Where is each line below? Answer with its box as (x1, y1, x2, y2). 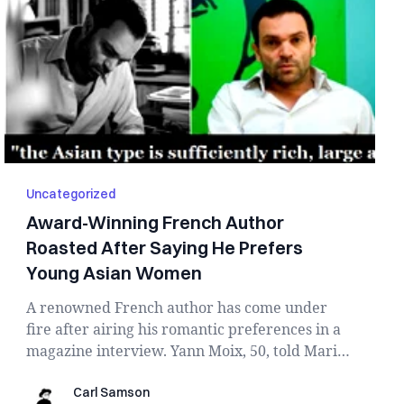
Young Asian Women (26, 262, 203, 284)
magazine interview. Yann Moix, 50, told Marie (26, 341, 346, 361)
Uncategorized (26, 186, 116, 202)
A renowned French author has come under (26, 298, 328, 317)
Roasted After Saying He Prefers (26, 236, 304, 259)
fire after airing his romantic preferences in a (26, 319, 342, 339)
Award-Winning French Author (26, 211, 286, 234)
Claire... (26, 363, 79, 382)
